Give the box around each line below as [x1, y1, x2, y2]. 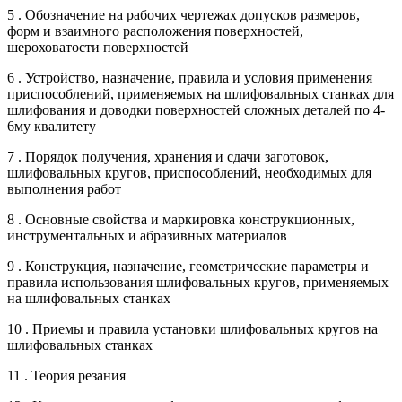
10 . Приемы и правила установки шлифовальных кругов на [7, 320, 378, 336]
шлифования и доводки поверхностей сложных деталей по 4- [7, 101, 385, 118]
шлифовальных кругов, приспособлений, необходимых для [7, 164, 371, 180]
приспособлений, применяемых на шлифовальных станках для [7, 85, 394, 101]
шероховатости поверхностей [7, 39, 188, 55]
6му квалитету [7, 118, 96, 134]
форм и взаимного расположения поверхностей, [7, 22, 303, 39]
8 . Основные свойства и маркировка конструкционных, [7, 211, 354, 227]
